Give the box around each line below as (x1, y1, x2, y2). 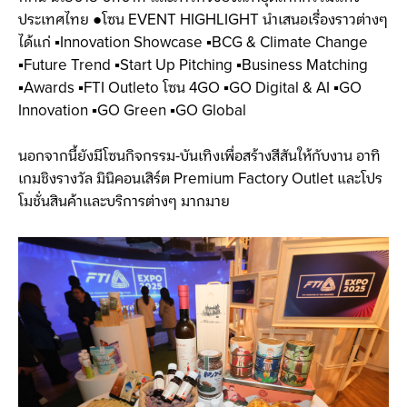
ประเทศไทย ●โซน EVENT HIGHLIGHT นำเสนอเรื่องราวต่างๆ (18, 7, 388, 32)
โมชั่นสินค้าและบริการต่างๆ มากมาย (18, 190, 230, 214)
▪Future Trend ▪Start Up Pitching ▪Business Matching (18, 53, 368, 77)
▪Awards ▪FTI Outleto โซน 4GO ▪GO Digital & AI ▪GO (18, 75, 362, 100)
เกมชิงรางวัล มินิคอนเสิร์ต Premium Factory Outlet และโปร (18, 167, 382, 192)
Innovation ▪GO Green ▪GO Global (18, 98, 246, 123)
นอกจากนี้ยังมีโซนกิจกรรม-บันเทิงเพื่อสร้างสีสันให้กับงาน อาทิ (18, 144, 381, 169)
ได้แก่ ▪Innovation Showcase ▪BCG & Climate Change (18, 30, 368, 55)
